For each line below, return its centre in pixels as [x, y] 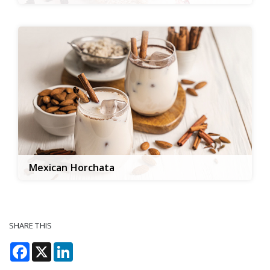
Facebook [51, 247]
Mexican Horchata [72, 168]
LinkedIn [93, 247]
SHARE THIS [30, 225]
